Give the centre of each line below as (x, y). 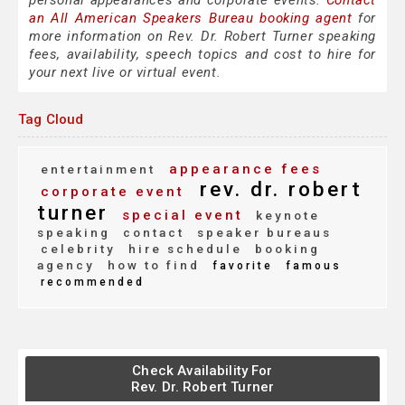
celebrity (78, 249)
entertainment (98, 170)
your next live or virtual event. (125, 73)
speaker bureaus (262, 233)
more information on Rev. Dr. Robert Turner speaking (202, 37)
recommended (93, 283)
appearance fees (242, 170)
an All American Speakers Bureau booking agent (191, 19)
